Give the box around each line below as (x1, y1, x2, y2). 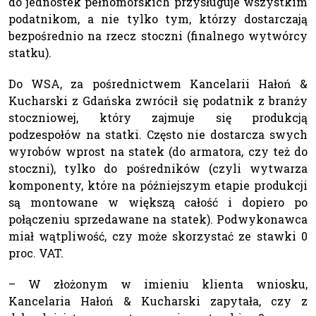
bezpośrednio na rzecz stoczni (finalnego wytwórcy (8, 28, 308, 43)
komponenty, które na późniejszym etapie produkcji (8, 177, 308, 193)
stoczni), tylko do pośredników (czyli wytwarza (8, 160, 308, 176)
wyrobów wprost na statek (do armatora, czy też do (8, 143, 308, 159)
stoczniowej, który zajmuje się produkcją (8, 109, 308, 125)
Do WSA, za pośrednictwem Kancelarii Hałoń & (8, 75, 308, 91)
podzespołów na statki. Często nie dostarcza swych (8, 126, 308, 142)
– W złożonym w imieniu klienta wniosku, (8, 276, 308, 291)
